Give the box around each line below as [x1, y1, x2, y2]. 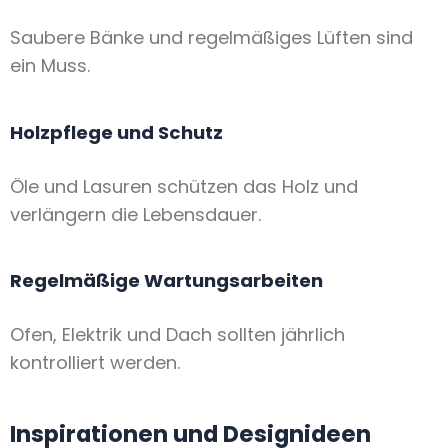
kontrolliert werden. [10, 349, 180, 375]
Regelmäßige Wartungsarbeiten [10, 268, 323, 294]
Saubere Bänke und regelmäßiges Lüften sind [10, 25, 413, 51]
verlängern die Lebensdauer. [10, 201, 261, 227]
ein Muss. [10, 53, 90, 79]
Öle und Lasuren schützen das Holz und [10, 173, 358, 199]
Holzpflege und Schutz [10, 120, 223, 146]
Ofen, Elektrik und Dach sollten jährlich [10, 321, 345, 347]
